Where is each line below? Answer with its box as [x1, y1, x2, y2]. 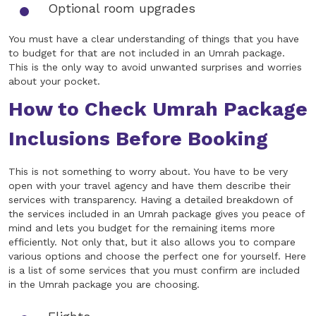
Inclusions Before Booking [8, 127, 268, 151]
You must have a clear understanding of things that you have [8, 33, 299, 45]
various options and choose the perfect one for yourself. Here [8, 250, 306, 262]
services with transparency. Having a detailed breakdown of [8, 194, 293, 206]
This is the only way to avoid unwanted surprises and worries [8, 61, 302, 73]
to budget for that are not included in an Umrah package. [8, 47, 285, 59]
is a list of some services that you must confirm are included [8, 265, 300, 276]
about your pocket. [8, 75, 100, 87]
